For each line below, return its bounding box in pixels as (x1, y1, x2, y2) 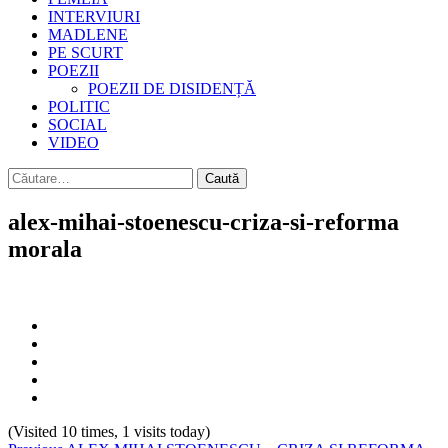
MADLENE (48, 26, 128, 43)
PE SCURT (48, 44, 123, 61)
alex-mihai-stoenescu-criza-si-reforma (8, 208, 399, 235)
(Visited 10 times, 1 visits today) (8, 422, 210, 440)
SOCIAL (48, 116, 107, 133)
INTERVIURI (48, 8, 140, 25)
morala (8, 235, 82, 262)
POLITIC (48, 98, 110, 115)
